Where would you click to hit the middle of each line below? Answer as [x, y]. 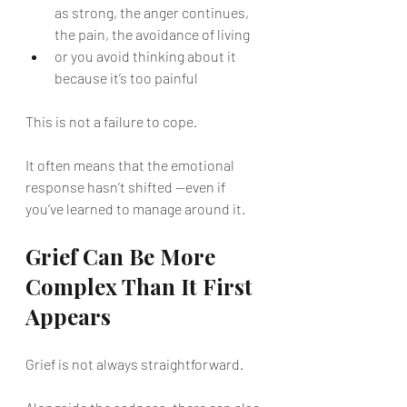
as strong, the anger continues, [153, 12]
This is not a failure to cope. [111, 121]
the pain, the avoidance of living [152, 34]
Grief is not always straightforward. [134, 364]
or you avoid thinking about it [147, 56]
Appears [68, 316]
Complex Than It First [142, 286]
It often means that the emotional [131, 165]
